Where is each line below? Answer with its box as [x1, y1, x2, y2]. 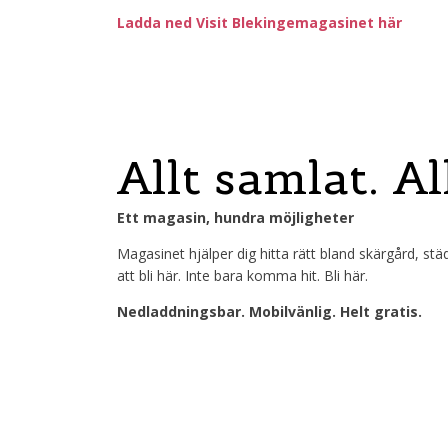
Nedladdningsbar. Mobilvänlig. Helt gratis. [117, 302, 422, 322]
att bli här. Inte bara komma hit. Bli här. [117, 266, 368, 286]
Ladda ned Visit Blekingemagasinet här [117, 13, 406, 33]
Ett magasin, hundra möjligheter [117, 208, 354, 228]
